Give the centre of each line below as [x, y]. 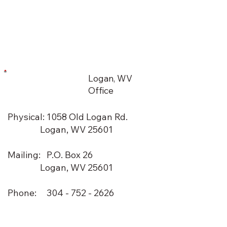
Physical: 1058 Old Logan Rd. [69, 117]
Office [101, 90]
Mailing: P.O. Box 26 [50, 155]
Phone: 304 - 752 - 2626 [61, 193]
